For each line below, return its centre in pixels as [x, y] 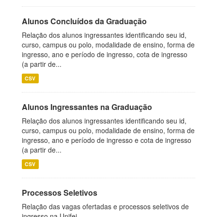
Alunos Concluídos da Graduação [84, 21]
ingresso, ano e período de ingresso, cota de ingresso [105, 54]
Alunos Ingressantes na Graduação [87, 107]
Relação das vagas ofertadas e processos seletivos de [105, 206]
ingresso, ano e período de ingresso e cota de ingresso [107, 140]
